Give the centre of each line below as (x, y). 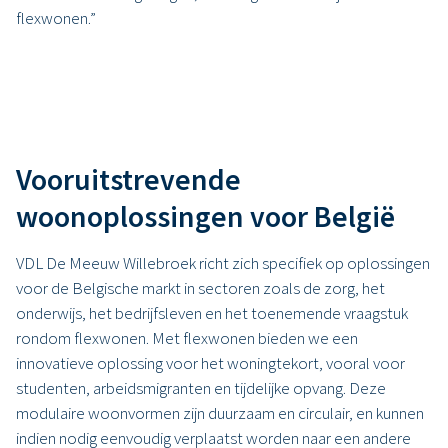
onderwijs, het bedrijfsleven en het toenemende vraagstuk (212, 312)
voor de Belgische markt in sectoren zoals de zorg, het (200, 287)
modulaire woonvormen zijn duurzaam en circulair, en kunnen (220, 412)
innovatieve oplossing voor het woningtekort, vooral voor (210, 362)
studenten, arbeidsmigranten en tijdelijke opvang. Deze (201, 387)
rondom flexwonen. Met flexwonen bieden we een (187, 337)
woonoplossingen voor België (205, 216)
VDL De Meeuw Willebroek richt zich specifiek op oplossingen (223, 262)
